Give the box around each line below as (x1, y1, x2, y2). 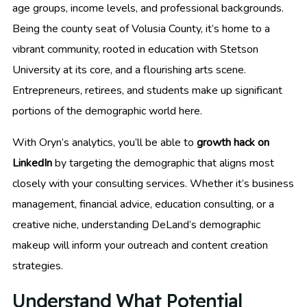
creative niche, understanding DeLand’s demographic (12, 217, 260, 232)
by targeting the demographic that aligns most (52, 155, 274, 171)
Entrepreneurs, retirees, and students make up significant (12, 82, 282, 98)
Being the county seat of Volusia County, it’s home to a (12, 21, 270, 36)
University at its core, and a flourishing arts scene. (12, 62, 246, 77)
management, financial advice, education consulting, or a (12, 196, 274, 212)
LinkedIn (12, 155, 52, 171)
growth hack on (197, 134, 269, 150)
